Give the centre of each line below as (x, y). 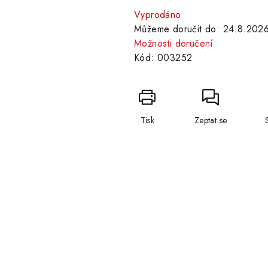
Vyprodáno (158, 15)
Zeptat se (211, 120)
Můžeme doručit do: (177, 29)
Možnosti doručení (174, 43)
